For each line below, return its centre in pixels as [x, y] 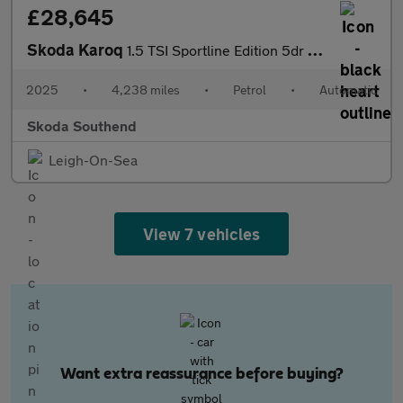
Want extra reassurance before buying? [201, 374]
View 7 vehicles [201, 234]
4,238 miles [146, 90]
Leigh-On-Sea [93, 160]
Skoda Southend [82, 125]
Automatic [348, 90]
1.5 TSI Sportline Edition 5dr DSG [217, 50]
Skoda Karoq [77, 49]
